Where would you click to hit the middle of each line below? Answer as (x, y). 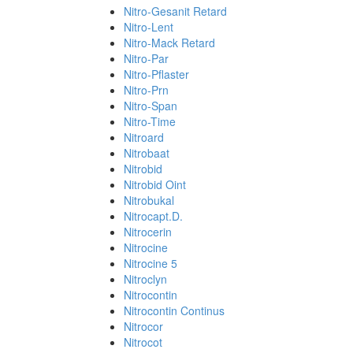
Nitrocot (143, 342)
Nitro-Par (146, 58)
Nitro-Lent (149, 27)
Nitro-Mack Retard (169, 43)
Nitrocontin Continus (174, 310)
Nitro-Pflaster (156, 74)
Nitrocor (143, 326)
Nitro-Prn (146, 90)
